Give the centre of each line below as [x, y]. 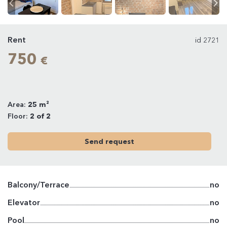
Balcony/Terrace [39, 184]
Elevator [24, 202]
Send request [109, 141]
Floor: [19, 116]
